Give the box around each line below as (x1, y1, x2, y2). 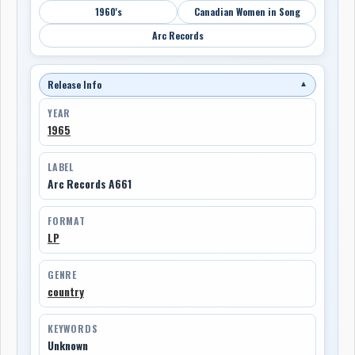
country (48, 283, 84, 300)
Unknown (48, 337, 88, 353)
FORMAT (48, 213, 86, 227)
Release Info (48, 77, 101, 91)
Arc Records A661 (48, 175, 132, 192)
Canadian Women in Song (193, 4, 300, 18)
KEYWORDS (48, 321, 98, 335)
